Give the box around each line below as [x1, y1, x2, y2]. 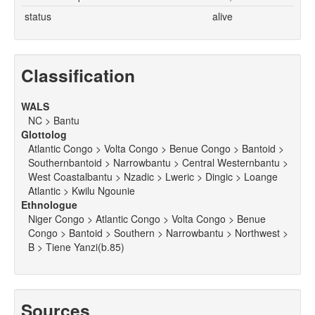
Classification [21, 63, 135, 89]
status [25, 9, 51, 24]
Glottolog [21, 127, 67, 142]
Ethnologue [21, 198, 77, 212]
